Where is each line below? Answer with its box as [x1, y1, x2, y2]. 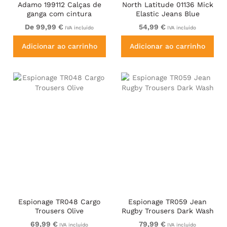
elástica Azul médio [25, 18, 93, 27]
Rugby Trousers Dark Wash [121, 207, 214, 215]
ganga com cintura [27, 9, 92, 18]
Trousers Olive [35, 207, 84, 215]
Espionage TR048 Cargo [18, 198, 101, 206]
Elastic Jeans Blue [135, 9, 200, 18]
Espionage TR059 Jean [128, 198, 207, 206]
